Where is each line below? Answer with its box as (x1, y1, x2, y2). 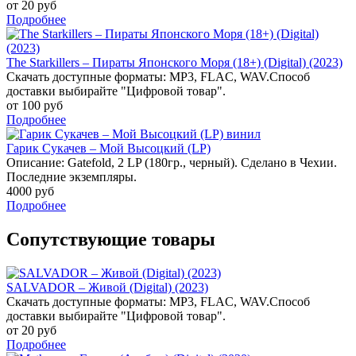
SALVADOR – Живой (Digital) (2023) (6, 280, 208, 294)
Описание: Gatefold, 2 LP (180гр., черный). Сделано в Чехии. (6, 155, 337, 169)
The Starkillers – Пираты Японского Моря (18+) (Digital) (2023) (6, 55, 342, 69)
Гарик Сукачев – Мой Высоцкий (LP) (6, 141, 211, 155)
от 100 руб (6, 98, 63, 112)
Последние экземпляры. (6, 169, 137, 184)
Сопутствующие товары (6, 228, 215, 250)
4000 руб (6, 184, 54, 198)
